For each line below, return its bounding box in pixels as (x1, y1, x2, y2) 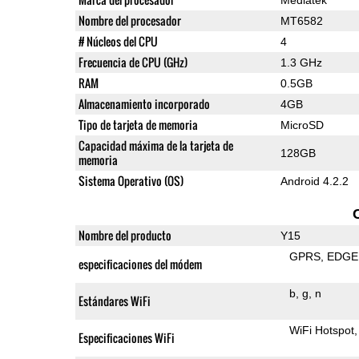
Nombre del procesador (78, 11, 181, 29)
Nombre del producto (78, 226, 171, 244)
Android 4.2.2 (280, 174, 349, 188)
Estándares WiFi (78, 292, 151, 309)
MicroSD (280, 118, 324, 131)
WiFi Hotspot (289, 323, 355, 337)
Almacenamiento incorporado (78, 95, 210, 112)
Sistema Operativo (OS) (78, 171, 184, 189)
